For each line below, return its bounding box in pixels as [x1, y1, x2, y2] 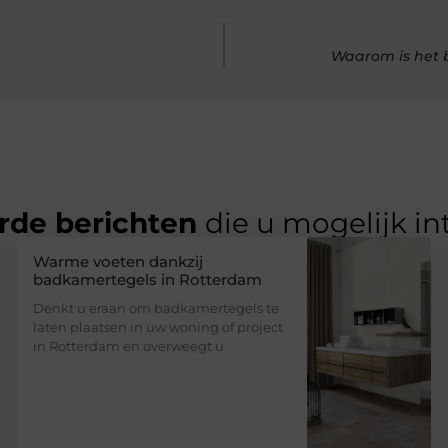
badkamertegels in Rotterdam [33, 269, 263, 289]
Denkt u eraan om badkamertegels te [33, 299, 280, 316]
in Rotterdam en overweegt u [33, 337, 225, 354]
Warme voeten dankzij [33, 251, 204, 271]
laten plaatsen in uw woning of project [33, 318, 284, 335]
